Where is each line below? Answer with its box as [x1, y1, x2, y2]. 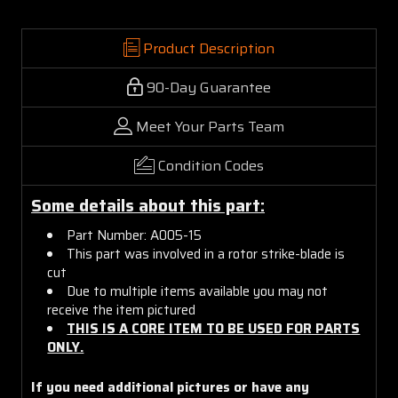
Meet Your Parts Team [136, 115, 284, 138]
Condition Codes [158, 154, 264, 177]
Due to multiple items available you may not [67, 280, 329, 302]
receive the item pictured [47, 298, 196, 321]
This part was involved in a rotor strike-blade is [67, 243, 346, 265]
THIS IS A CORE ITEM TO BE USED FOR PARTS [67, 317, 361, 339]
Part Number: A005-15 [67, 224, 203, 246]
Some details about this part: [31, 192, 265, 219]
